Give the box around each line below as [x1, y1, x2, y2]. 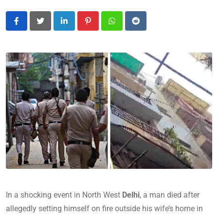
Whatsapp [111, 22, 146, 32]
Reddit [135, 22, 157, 32]
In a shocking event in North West [6, 190, 122, 200]
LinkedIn [63, 22, 93, 32]
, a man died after [140, 190, 200, 200]
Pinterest [87, 22, 118, 32]
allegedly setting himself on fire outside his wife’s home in [6, 203, 203, 213]
